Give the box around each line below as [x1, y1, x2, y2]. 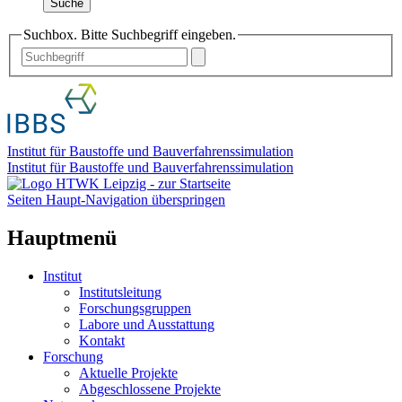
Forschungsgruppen [79, 300, 191, 316]
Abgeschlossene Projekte [79, 380, 221, 397]
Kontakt [79, 332, 125, 348]
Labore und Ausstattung [79, 316, 214, 332]
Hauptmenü [7, 226, 117, 250]
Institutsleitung [79, 284, 162, 300]
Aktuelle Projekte [79, 364, 178, 380]
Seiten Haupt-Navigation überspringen [7, 192, 225, 208]
